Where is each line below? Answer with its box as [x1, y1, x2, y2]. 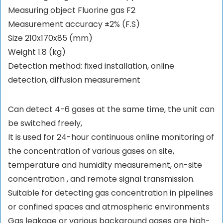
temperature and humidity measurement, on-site [8, 159, 202, 171]
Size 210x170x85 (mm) [8, 32, 93, 44]
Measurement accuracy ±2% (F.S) [8, 18, 140, 30]
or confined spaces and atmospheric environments [8, 201, 210, 213]
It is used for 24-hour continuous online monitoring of [8, 131, 214, 143]
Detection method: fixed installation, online [8, 60, 174, 72]
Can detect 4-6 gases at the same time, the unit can [8, 104, 215, 115]
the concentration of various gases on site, [8, 145, 174, 157]
